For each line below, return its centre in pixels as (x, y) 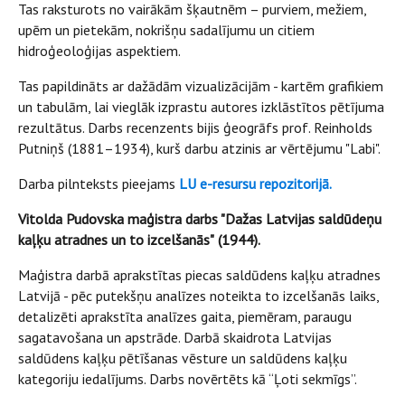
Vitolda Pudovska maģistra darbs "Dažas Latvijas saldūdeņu (200, 218)
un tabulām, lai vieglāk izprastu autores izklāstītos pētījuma (201, 106)
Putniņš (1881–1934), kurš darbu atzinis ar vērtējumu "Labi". (199, 148)
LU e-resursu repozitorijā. (255, 183)
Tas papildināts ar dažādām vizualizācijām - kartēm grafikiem (201, 85)
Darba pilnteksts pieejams (99, 183)
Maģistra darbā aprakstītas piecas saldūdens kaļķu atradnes (199, 274)
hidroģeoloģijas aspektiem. (99, 50)
